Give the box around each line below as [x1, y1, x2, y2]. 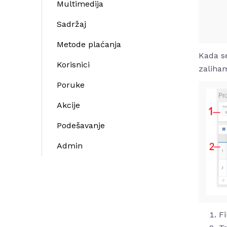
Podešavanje [57, 121, 105, 130]
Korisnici [57, 60, 90, 69]
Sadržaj [57, 19, 86, 29]
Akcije [57, 100, 80, 110]
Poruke [57, 80, 85, 90]
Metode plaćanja [57, 40, 121, 49]
